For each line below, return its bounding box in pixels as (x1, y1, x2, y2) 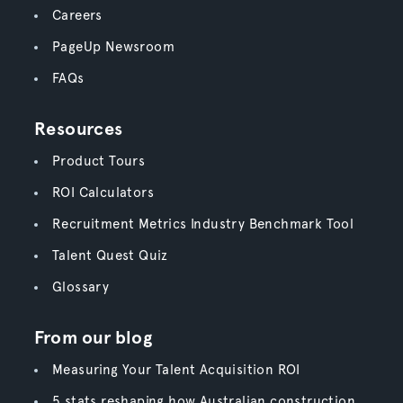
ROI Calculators (51, 184, 154, 201)
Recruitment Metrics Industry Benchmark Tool (51, 216, 354, 232)
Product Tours (51, 153, 146, 169)
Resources (33, 118, 123, 139)
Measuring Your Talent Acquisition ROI (51, 362, 300, 378)
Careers (51, 7, 103, 23)
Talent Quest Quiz (51, 247, 168, 264)
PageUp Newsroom (51, 39, 175, 55)
